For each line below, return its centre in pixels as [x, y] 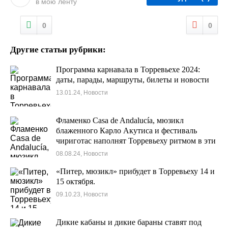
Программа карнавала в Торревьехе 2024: [128, 69]
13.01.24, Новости [82, 93]
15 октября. [76, 181]
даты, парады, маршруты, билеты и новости [133, 80]
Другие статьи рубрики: [58, 50]
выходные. [75, 151]
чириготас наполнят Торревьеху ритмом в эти [136, 141]
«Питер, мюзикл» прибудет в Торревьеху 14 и [135, 171]
